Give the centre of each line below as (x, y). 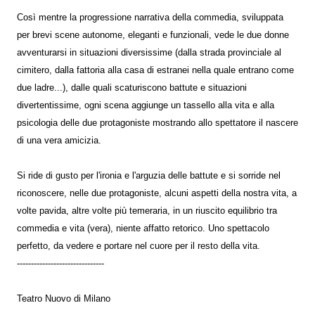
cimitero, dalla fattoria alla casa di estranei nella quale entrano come (155, 70)
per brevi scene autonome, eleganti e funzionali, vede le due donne (153, 35)
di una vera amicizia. (59, 140)
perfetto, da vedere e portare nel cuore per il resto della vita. (139, 246)
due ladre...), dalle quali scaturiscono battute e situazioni (132, 88)
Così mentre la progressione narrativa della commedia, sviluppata (150, 17)
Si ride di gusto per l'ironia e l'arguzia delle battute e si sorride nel (149, 175)
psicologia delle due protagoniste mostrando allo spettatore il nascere (157, 123)
